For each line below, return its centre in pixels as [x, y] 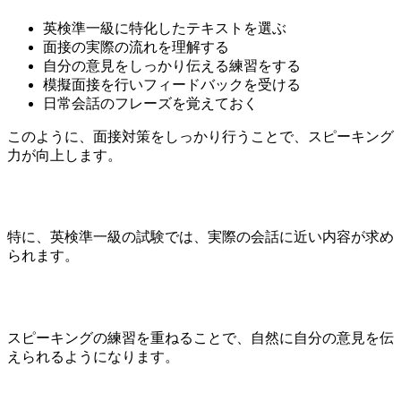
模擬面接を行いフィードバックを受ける [172, 84]
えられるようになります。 [93, 356]
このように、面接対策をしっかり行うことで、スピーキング [200, 136]
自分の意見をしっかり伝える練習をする [172, 65]
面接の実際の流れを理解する [136, 47]
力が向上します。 [64, 155]
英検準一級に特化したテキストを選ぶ [165, 28]
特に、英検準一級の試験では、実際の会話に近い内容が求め [200, 237]
